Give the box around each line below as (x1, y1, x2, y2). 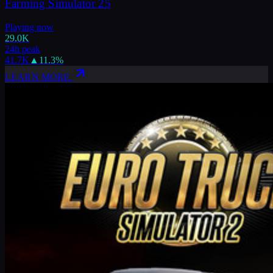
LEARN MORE (5, 71, 73, 82)
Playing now (5, 21, 54, 32)
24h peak (5, 43, 40, 54)
